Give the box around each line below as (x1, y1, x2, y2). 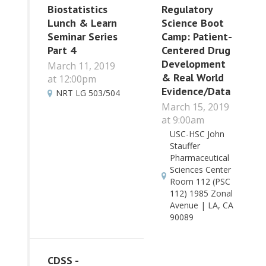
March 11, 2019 (47, 59, 115, 73)
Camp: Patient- (161, 30, 232, 44)
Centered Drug (161, 43, 230, 58)
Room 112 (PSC (169, 176, 230, 188)
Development (161, 57, 226, 71)
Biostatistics (47, 2, 107, 17)
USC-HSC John (169, 128, 224, 140)
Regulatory (161, 2, 213, 17)
